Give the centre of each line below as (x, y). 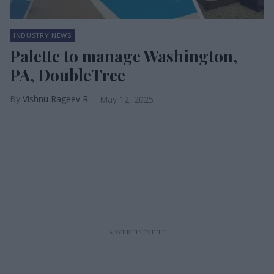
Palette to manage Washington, (124, 56)
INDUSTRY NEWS (43, 35)
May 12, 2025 (127, 99)
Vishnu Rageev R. (56, 99)
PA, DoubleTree (68, 75)
